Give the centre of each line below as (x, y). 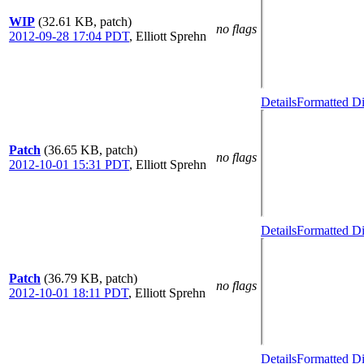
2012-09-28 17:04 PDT (69, 36)
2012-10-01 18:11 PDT (69, 293)
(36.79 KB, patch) (91, 278)
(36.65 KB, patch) (91, 150)
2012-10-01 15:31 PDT (69, 165)
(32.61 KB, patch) (85, 22)
